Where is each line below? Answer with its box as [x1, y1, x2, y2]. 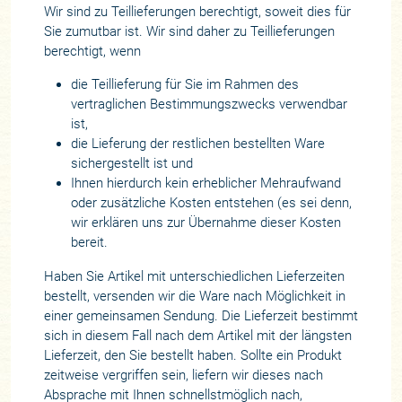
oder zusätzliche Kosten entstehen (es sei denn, [71, 195, 353, 212]
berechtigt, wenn [43, 43, 141, 60]
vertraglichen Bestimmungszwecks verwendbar [71, 96, 348, 113]
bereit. [71, 234, 109, 251]
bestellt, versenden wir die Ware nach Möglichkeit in [43, 287, 345, 304]
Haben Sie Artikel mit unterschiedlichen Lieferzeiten [43, 267, 345, 284]
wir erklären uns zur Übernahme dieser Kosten [71, 214, 342, 232]
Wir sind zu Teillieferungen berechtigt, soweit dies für [43, 4, 351, 21]
